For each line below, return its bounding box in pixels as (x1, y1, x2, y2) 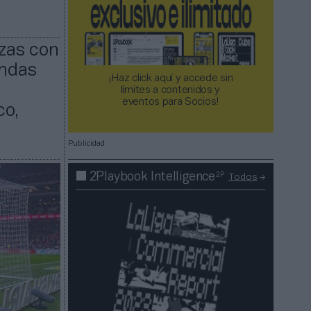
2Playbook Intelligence (86, 171, 219, 183)
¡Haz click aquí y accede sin (108, 74, 233, 84)
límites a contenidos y (120, 85, 221, 96)
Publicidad (68, 140, 105, 148)
